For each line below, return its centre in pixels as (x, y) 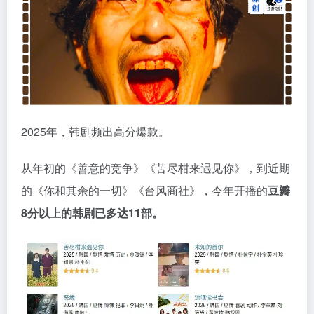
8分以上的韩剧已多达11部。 (92, 213)
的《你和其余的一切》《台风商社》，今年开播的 (144, 191)
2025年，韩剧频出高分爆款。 (95, 132)
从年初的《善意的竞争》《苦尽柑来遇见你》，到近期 (156, 168)
